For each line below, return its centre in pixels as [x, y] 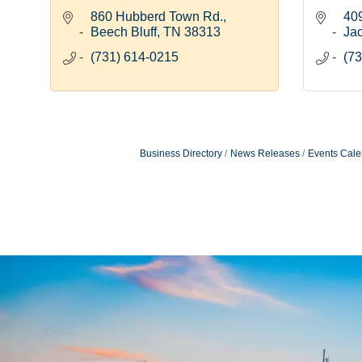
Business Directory [181, 154]
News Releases [265, 154]
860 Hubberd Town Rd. [157, 17]
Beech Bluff [124, 32]
